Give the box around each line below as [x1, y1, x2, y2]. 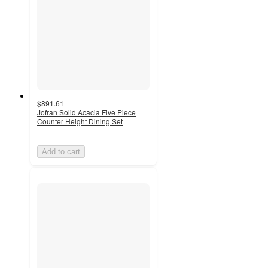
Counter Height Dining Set [37, 115, 123, 126]
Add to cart [42, 147, 80, 156]
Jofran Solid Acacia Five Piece [37, 106, 136, 117]
